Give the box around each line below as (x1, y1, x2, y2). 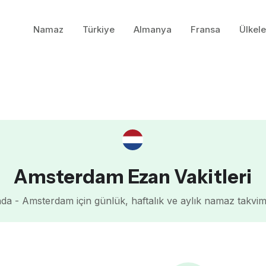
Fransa (191, 24, 221, 35)
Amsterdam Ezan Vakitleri (14, 165, 252, 189)
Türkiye (83, 24, 115, 35)
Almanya (134, 24, 172, 35)
